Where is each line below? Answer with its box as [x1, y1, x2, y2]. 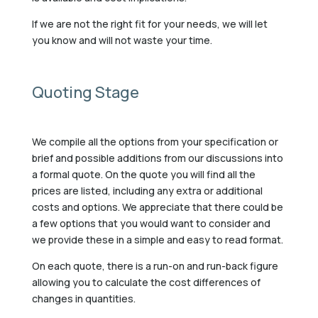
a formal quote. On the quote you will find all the [31, 167, 256, 181]
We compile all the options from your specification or [31, 134, 278, 148]
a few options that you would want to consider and [31, 216, 270, 230]
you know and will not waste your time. [31, 33, 212, 47]
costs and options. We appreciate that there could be [31, 199, 283, 214]
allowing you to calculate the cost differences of [31, 275, 261, 289]
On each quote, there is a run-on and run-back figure [31, 258, 278, 273]
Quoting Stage [31, 81, 139, 103]
